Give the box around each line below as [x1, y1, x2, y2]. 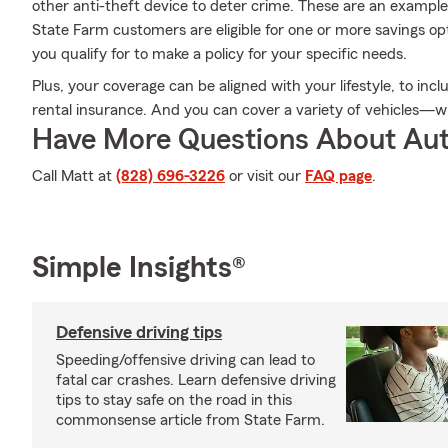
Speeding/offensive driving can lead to [56, 352, 315, 368]
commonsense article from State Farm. [56, 412, 325, 428]
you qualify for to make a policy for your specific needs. [32, 46, 407, 62]
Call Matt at [32, 168, 116, 184]
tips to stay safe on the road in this [56, 392, 292, 408]
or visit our [225, 168, 305, 184]
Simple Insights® [32, 253, 246, 283]
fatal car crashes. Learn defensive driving [56, 372, 336, 388]
